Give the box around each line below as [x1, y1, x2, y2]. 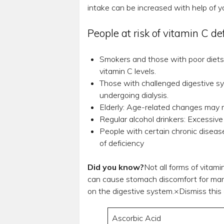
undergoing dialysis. [99, 89, 168, 100]
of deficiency [99, 137, 144, 148]
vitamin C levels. [99, 65, 156, 76]
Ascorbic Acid [111, 212, 161, 223]
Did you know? [87, 161, 144, 172]
